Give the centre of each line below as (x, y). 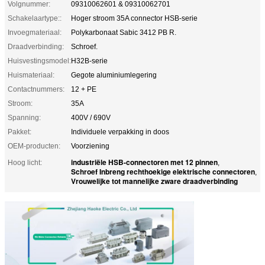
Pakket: (20, 132)
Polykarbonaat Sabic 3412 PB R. (124, 32)
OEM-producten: (34, 146)
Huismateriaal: (31, 75)
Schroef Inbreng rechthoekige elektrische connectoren (163, 171)
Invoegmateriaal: (35, 32)
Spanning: (24, 117)
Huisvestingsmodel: (39, 61)
